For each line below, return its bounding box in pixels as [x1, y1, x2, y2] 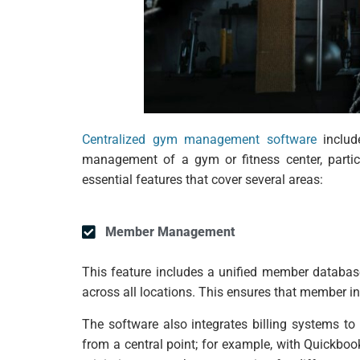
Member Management [104, 224, 235, 240]
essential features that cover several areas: [82, 172, 323, 188]
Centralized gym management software [82, 132, 317, 148]
